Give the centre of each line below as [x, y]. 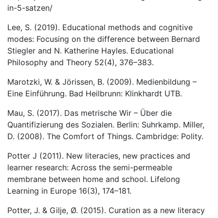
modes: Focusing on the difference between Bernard [104, 39]
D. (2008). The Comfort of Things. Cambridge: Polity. [105, 136]
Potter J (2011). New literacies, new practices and [99, 156]
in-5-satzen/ [30, 8]
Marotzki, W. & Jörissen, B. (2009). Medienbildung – [102, 82]
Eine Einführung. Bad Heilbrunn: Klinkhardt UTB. [95, 93]
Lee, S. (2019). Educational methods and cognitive [100, 27]
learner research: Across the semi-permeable [90, 167]
